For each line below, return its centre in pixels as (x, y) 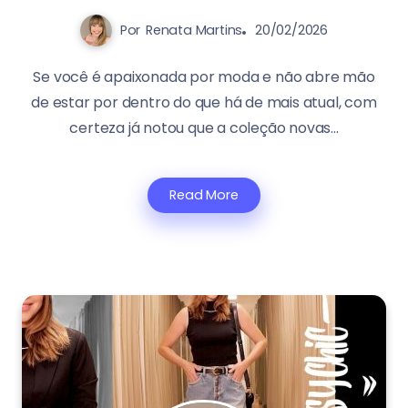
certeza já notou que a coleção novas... (204, 128)
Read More (204, 195)
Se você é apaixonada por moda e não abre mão (204, 77)
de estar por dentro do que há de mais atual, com (204, 103)
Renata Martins (194, 31)
